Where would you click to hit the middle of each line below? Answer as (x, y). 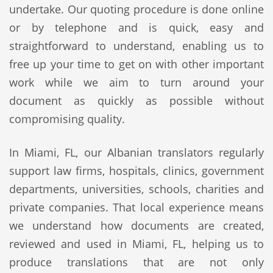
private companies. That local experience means (136, 207)
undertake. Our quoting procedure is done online (136, 9)
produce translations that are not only (136, 262)
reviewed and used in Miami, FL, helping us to (136, 244)
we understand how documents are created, (136, 225)
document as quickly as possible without (136, 101)
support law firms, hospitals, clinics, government (136, 171)
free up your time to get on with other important (136, 64)
